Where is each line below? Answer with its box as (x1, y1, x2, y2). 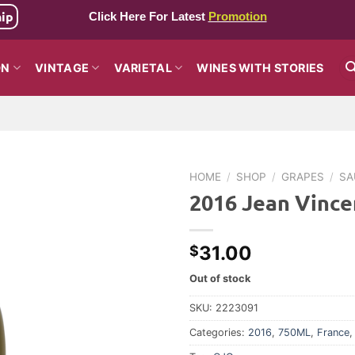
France (317, 326, 349, 338)
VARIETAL (113, 60, 172, 74)
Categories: (189, 326, 248, 338)
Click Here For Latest (88, 10, 208, 24)
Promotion (208, 10, 267, 24)
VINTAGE (35, 60, 90, 74)
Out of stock (189, 272, 250, 284)
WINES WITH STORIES (197, 60, 324, 74)
